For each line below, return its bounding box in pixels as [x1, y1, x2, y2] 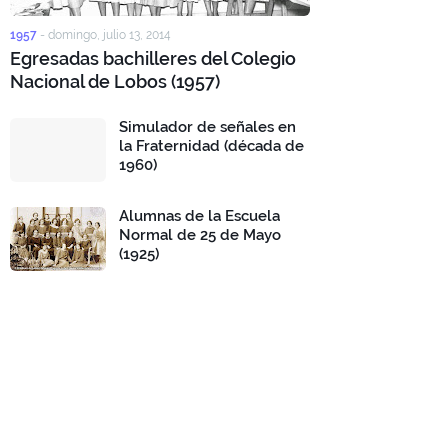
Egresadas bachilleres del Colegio [10, 48, 296, 69]
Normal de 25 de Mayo [119, 226, 281, 244]
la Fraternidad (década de [119, 137, 304, 155]
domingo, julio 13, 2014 [48, 28, 171, 42]
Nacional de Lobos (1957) [10, 71, 220, 92]
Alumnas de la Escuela [119, 207, 280, 225]
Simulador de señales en [119, 118, 296, 136]
